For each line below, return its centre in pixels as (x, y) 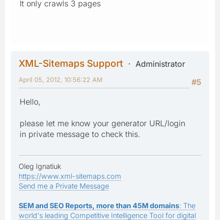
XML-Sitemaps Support (71, 63)
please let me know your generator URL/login (102, 123)
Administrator (160, 64)
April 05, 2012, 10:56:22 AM (61, 79)
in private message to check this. (80, 134)
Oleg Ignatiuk (40, 166)
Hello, (30, 101)
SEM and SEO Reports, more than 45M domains (99, 205)
